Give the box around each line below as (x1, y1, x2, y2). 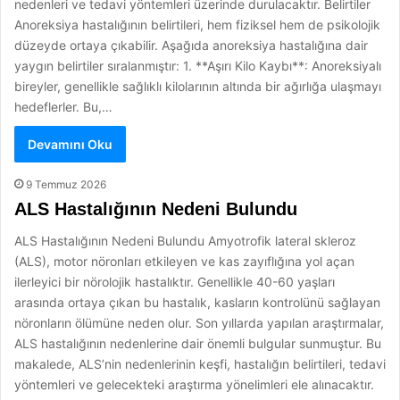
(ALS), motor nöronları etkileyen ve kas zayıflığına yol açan (14, 254, 354, 269)
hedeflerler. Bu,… (14, 99, 112, 114)
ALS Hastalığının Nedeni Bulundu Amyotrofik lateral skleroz (14, 233, 356, 248)
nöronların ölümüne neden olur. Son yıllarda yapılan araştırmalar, (14, 315, 384, 330)
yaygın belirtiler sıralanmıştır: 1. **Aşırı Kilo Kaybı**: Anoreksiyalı (14, 58, 381, 73)
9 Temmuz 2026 (26, 178, 106, 191)
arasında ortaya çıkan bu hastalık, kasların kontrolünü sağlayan (14, 295, 380, 310)
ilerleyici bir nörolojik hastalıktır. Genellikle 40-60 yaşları (14, 274, 335, 289)
